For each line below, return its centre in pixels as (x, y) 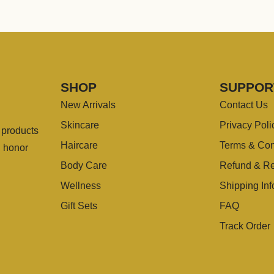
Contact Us (244, 105)
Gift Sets (79, 206)
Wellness (81, 185)
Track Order (245, 226)
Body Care (84, 165)
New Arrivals (88, 105)
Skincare (80, 125)
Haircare (79, 145)
